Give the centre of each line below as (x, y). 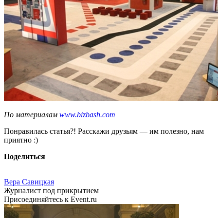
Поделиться (25, 157)
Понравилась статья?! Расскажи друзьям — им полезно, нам (104, 131)
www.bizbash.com (87, 115)
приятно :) (21, 140)
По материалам (32, 115)
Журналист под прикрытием (51, 191)
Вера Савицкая (29, 182)
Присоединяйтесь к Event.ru (50, 200)
